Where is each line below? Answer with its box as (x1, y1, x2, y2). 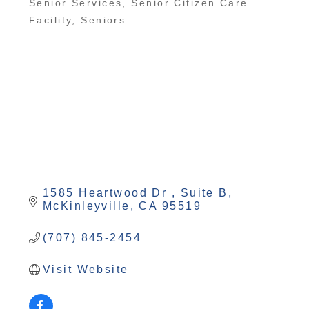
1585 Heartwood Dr (42, 187, 172, 199)
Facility (28, 14, 72, 26)
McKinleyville (42, 200, 130, 212)
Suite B (180, 187, 228, 199)
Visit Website (42, 263, 129, 276)
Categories (28, 10, 91, 21)
